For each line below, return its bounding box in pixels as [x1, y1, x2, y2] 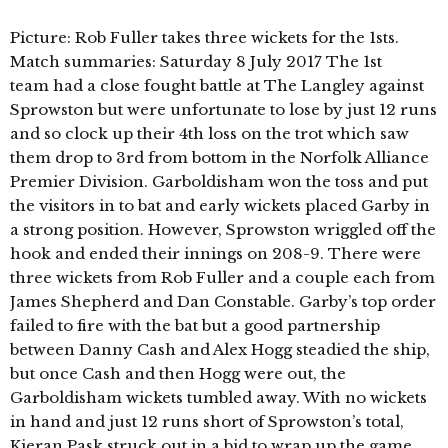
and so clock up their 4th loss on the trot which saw [10, 123, 409, 143]
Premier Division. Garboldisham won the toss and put [10, 171, 428, 191]
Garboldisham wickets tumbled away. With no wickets [10, 387, 427, 407]
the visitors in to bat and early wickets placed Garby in [10, 195, 430, 215]
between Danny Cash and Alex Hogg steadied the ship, [10, 339, 430, 359]
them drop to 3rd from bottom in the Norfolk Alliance [10, 147, 429, 167]
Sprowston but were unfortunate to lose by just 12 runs [10, 99, 437, 119]
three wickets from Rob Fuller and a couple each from [10, 267, 435, 287]
